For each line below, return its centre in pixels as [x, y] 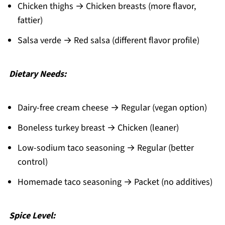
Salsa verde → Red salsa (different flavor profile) [108, 40]
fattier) [30, 20]
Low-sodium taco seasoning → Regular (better [105, 148]
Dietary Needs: [37, 74]
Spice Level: [32, 215]
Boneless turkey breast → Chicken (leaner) [98, 128]
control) [32, 162]
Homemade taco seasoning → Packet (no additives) [115, 182]
